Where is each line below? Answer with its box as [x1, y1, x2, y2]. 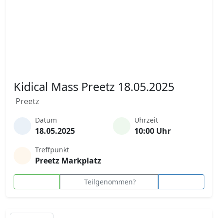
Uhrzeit [134, 115, 158, 125]
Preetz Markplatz [35, 155, 101, 166]
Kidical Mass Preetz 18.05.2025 [14, 79, 174, 94]
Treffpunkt [35, 145, 69, 154]
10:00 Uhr [134, 126, 171, 136]
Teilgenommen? [84, 177, 136, 186]
